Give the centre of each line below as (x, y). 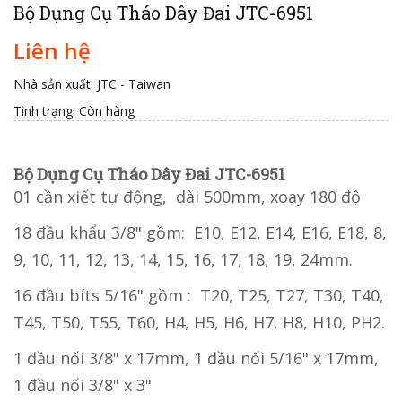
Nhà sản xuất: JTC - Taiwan (92, 84)
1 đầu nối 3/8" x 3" (85, 385)
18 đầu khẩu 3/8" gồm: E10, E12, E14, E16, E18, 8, (200, 233)
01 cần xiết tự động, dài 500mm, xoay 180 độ (189, 197)
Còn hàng (107, 111)
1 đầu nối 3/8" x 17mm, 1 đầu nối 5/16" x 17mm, (196, 358)
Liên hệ (52, 51)
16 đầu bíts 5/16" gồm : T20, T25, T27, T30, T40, (199, 296)
